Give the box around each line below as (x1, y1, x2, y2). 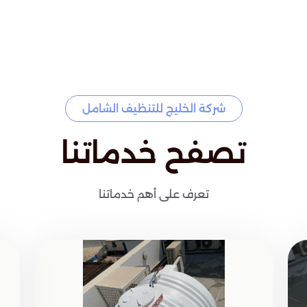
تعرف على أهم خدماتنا (98, 188, 209, 201)
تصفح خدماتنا (61, 136, 246, 171)
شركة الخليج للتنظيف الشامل (82, 102, 225, 116)
